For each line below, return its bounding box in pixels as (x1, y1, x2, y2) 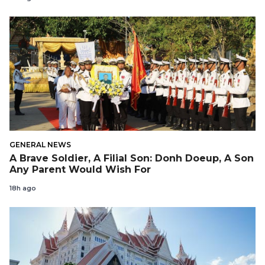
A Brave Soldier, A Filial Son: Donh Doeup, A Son (9, 153, 254, 164)
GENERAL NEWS (9, 140, 71, 150)
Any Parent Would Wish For (9, 164, 151, 176)
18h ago (9, 183, 36, 192)
